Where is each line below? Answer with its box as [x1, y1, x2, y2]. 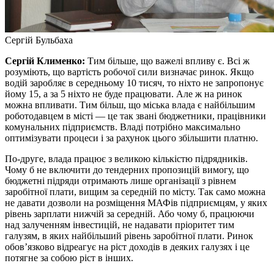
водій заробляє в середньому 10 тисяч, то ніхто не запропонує [5, 77, 264, 88]
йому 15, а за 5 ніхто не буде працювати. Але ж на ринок [5, 88, 242, 99]
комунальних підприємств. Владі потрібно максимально [5, 121, 240, 132]
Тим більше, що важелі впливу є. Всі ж [85, 55, 250, 66]
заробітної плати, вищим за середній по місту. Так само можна [5, 186, 265, 197]
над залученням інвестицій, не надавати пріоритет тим [5, 219, 234, 230]
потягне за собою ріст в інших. [5, 252, 133, 263]
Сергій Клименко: [5, 55, 85, 66]
